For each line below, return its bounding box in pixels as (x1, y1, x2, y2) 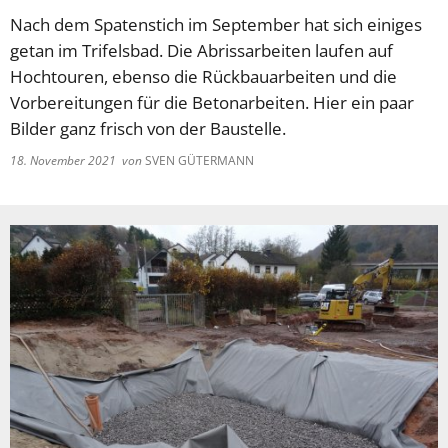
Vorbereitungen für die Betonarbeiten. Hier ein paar (10, 91, 414, 114)
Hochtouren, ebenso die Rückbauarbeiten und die (10, 65, 397, 88)
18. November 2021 (10, 152, 122, 169)
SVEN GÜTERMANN (142, 152, 254, 169)
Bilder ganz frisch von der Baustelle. (10, 117, 286, 140)
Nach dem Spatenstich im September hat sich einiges (10, 13, 422, 36)
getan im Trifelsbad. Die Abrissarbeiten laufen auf (10, 39, 393, 62)
